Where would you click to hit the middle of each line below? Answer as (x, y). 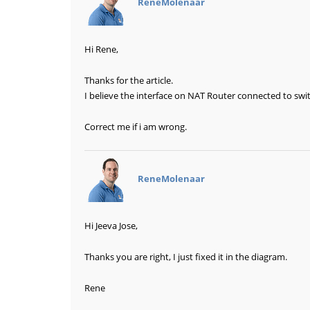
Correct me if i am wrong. (136, 127)
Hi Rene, (101, 49)
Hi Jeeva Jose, (111, 226)
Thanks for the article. (129, 81)
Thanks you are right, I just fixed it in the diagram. (186, 257)
